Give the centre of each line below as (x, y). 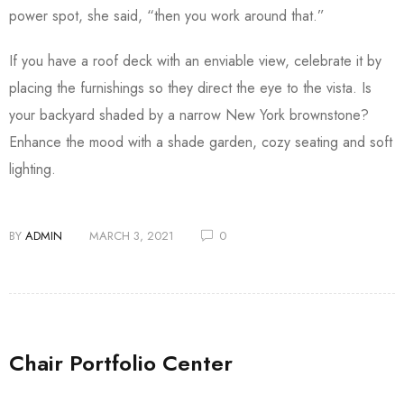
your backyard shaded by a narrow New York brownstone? (189, 115)
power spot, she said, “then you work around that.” (169, 16)
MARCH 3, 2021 (132, 236)
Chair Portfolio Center (121, 363)
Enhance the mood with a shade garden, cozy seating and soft (201, 142)
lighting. (35, 169)
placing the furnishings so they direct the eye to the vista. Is (190, 88)
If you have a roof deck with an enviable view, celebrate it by (195, 61)
